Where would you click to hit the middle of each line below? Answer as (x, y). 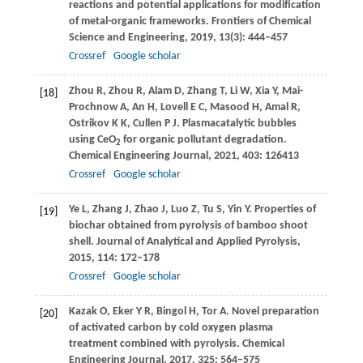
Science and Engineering (126, 38)
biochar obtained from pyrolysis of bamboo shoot (188, 226)
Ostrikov (89, 124)
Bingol (171, 312)
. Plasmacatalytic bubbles (236, 124)
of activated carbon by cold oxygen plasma (171, 328)
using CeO (92, 140)
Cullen (147, 124)
